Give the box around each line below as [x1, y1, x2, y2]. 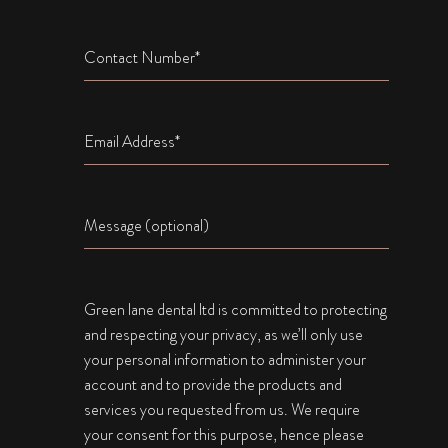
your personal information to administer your [83, 348, 366, 371]
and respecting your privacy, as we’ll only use [83, 323, 363, 346]
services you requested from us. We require [83, 398, 360, 421]
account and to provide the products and [83, 373, 342, 396]
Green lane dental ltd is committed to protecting [83, 298, 387, 321]
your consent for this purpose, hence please [83, 423, 364, 446]
